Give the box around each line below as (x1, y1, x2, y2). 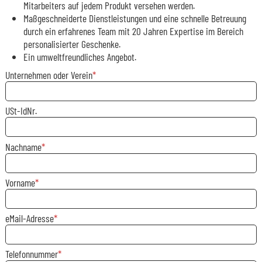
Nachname (5, 140, 42, 153)
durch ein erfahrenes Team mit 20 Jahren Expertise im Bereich (23, 25, 243, 38)
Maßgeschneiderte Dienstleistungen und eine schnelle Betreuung (23, 12, 246, 25)
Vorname (5, 175, 35, 189)
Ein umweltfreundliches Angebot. (23, 50, 136, 64)
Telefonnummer (5, 247, 58, 261)
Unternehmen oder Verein (5, 68, 92, 82)
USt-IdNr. (5, 104, 37, 118)
